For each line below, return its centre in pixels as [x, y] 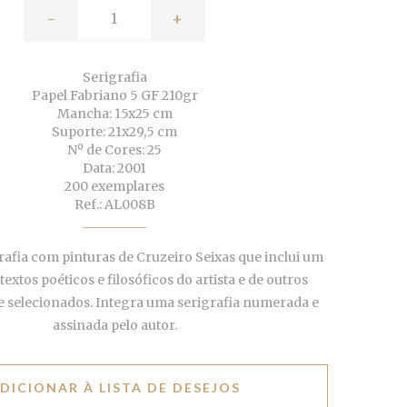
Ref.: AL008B [114, 205]
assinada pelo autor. [114, 326]
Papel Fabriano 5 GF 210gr [114, 96]
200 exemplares [114, 187]
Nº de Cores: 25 [114, 150]
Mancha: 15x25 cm [114, 114]
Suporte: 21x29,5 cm [114, 132]
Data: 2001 [114, 169]
